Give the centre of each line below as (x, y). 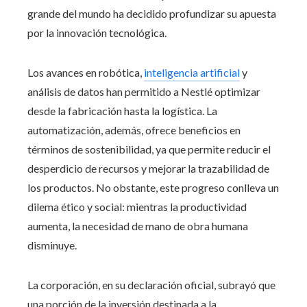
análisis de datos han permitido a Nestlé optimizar (144, 91)
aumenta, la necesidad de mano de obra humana (138, 225)
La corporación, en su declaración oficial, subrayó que (151, 284)
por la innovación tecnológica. (97, 32)
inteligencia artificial (192, 72)
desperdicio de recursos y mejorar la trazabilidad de (148, 168)
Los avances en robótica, (86, 72)
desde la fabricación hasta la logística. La (122, 110)
